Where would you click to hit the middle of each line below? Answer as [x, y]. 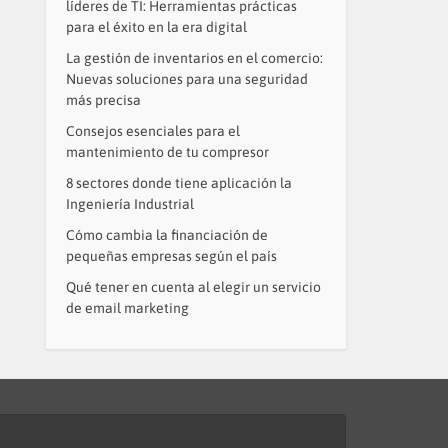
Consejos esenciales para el [153, 131]
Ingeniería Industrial [130, 204]
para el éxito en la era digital [156, 27]
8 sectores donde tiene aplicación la [179, 183]
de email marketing [127, 308]
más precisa [103, 100]
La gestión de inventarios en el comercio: [194, 58]
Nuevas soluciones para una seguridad [187, 79]
